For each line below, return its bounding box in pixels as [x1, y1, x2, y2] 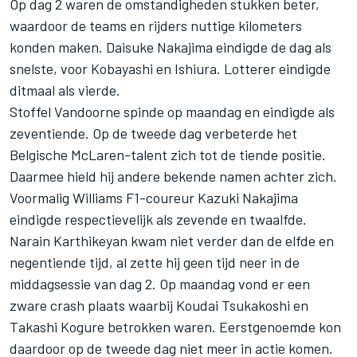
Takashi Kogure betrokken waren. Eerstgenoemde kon [10, 318, 341, 336]
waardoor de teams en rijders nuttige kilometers [10, 17, 302, 35]
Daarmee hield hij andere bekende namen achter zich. [10, 167, 337, 186]
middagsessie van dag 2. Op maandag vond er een [10, 275, 310, 293]
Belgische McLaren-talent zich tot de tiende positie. [10, 146, 326, 164]
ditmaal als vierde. [10, 81, 124, 100]
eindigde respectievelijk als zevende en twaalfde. [10, 210, 307, 229]
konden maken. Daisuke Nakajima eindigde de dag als [10, 38, 331, 57]
